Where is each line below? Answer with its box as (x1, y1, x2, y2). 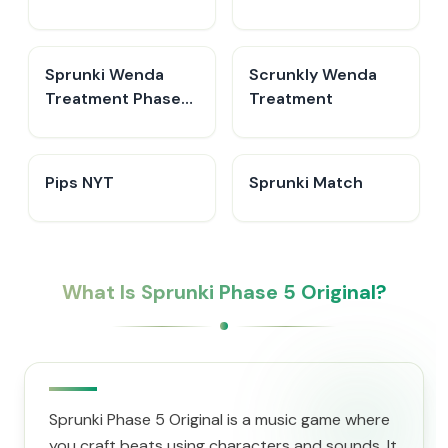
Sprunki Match (249, 172, 363, 193)
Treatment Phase (45, 88, 181, 109)
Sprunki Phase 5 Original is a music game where (49, 409, 390, 430)
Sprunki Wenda (45, 64, 164, 85)
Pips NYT (45, 172, 114, 193)
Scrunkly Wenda (249, 64, 377, 85)
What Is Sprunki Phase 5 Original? (61, 279, 387, 305)
